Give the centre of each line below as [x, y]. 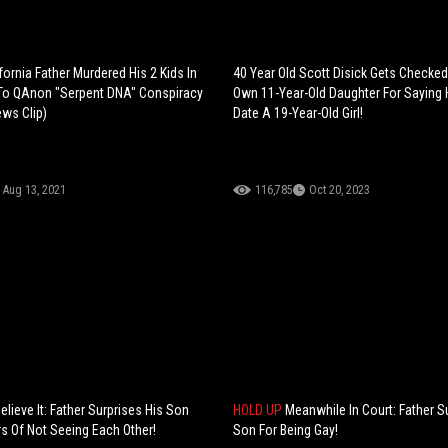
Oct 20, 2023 [340, 190]
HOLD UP [259, 410]
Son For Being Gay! [286, 430]
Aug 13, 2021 [34, 190]
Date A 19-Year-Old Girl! [298, 113]
